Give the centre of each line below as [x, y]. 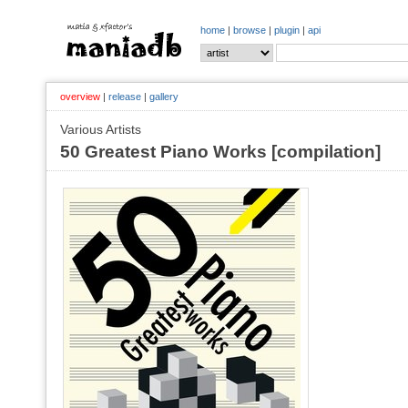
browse [250, 30]
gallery [164, 97]
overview [80, 97]
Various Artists [101, 129]
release [125, 97]
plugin [287, 30]
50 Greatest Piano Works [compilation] [220, 152]
